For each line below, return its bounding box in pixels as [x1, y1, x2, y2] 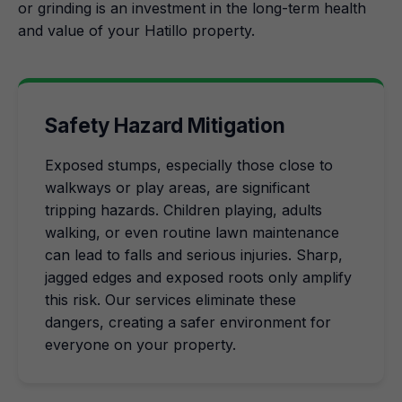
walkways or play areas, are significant [45, 179, 310, 197]
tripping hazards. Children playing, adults [45, 201, 322, 219]
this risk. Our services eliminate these [45, 291, 296, 309]
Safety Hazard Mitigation [45, 113, 285, 137]
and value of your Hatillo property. [18, 22, 255, 39]
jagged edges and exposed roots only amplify [45, 268, 352, 286]
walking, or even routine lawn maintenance [45, 223, 339, 241]
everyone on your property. [45, 336, 236, 354]
